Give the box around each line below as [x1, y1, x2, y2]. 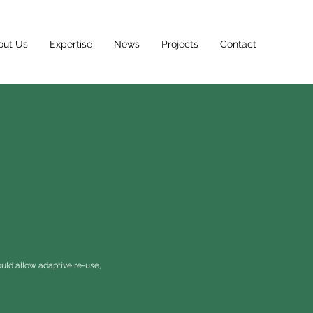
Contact [220, 38, 256, 50]
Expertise [50, 38, 92, 50]
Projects [161, 38, 198, 50]
